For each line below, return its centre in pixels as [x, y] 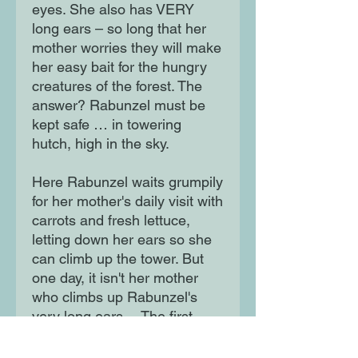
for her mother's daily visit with [127, 201]
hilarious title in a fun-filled [115, 336]
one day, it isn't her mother [115, 278]
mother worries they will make [127, 48]
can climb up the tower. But [118, 259]
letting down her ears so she [122, 240]
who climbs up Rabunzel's [115, 297]
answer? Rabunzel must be [119, 105]
